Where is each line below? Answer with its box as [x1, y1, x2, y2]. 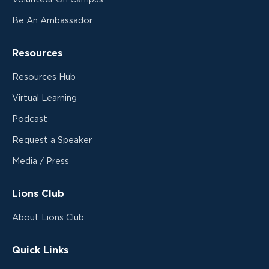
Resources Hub [12, 72, 76, 82]
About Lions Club [12, 213, 84, 222]
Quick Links [12, 245, 68, 255]
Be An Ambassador [12, 16, 92, 25]
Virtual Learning [12, 93, 77, 103]
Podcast [12, 114, 47, 124]
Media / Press [12, 156, 69, 166]
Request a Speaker [12, 135, 92, 145]
